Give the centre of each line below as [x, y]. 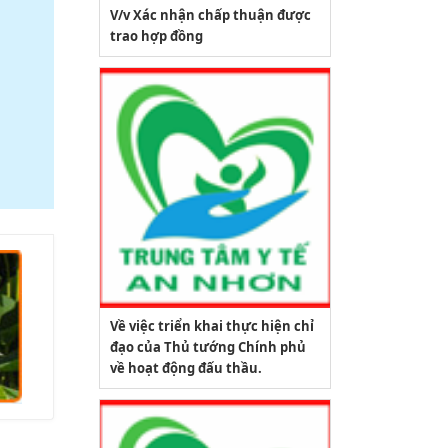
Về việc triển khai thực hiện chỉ [211, 326]
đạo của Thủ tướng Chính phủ [207, 347]
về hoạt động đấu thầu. [185, 368]
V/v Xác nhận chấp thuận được [210, 14]
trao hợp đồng [156, 35]
